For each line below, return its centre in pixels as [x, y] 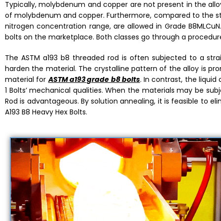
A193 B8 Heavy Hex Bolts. [46, 112]
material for [27, 79]
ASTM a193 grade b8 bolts [94, 79]
